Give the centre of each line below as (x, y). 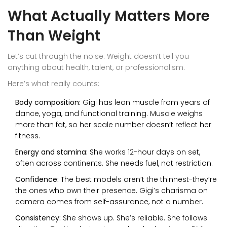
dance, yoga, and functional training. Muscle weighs (109, 114)
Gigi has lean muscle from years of (145, 103)
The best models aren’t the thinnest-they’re (138, 180)
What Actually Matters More (109, 16)
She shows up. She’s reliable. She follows (134, 218)
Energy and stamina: (51, 152)
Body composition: (48, 103)
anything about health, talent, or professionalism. (96, 68)
